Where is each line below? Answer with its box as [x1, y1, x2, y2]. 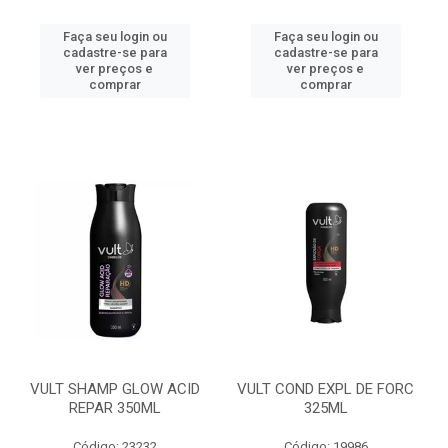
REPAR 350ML [68, 399, 161, 417]
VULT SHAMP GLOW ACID [29, 380, 200, 398]
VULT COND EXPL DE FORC [237, 380, 414, 398]
